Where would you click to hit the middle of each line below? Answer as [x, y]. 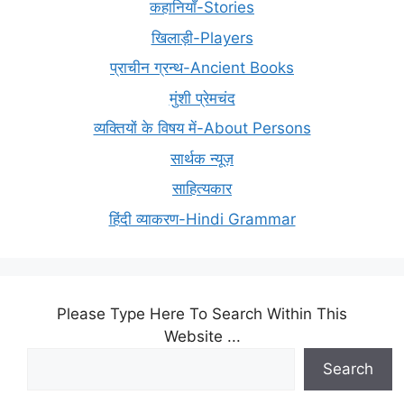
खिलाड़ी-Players [202, 37]
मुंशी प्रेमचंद [202, 98]
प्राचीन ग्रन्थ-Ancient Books [202, 68]
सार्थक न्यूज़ [202, 158]
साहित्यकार [202, 188]
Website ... [202, 336]
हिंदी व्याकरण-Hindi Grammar [202, 219]
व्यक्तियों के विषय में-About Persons [202, 128]
